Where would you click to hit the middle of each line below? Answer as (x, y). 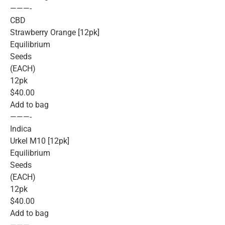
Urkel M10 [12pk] (40, 141)
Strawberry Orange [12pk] (55, 33)
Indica (21, 129)
